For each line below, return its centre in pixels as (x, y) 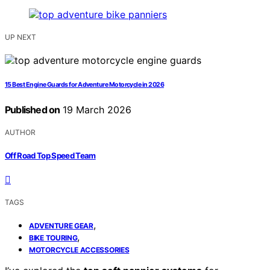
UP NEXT (20, 37)
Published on (33, 110)
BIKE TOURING (53, 237)
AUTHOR (20, 133)
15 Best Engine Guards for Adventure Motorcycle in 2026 (85, 85)
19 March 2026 (96, 110)
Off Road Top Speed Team (50, 155)
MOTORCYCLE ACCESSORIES (79, 250)
